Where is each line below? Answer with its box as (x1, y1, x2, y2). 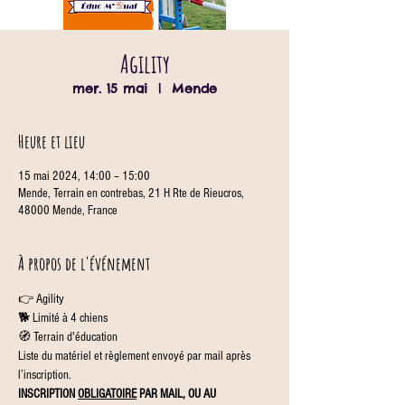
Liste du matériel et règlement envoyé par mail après (18, 349, 253, 363)
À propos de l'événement (18, 252, 150, 275)
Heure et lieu (18, 130, 85, 153)
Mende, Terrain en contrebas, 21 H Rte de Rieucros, (18, 186, 244, 201)
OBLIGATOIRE (78, 387, 137, 401)
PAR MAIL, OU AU (137, 387, 219, 401)
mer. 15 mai (72, 80, 147, 97)
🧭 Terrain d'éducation (18, 330, 118, 344)
